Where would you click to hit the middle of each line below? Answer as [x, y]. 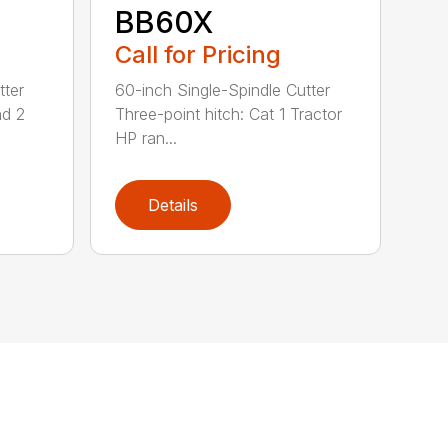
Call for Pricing [198, 55]
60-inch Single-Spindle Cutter [223, 90]
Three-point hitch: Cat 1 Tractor [229, 114]
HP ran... [146, 138]
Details [173, 204]
